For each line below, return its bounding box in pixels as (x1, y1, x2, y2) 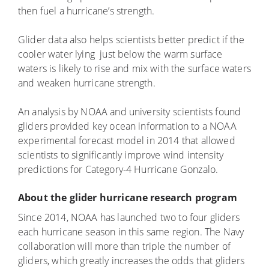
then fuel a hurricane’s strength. (18, 4, 155, 17)
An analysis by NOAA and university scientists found (18, 104, 241, 118)
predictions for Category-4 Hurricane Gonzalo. (18, 162, 219, 176)
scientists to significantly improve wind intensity (18, 148, 224, 162)
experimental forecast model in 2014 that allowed (18, 133, 235, 147)
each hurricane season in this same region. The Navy (18, 225, 244, 238)
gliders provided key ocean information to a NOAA (18, 119, 237, 133)
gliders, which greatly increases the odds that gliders (18, 253, 245, 267)
